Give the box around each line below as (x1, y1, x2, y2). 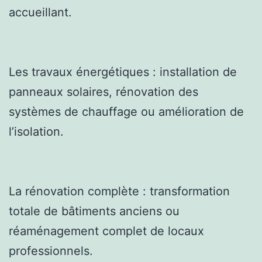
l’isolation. (9, 124, 64, 139)
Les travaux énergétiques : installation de (9, 64, 237, 79)
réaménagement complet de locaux (9, 223, 204, 238)
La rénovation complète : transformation (9, 184, 230, 198)
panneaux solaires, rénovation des (9, 84, 198, 99)
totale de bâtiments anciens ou (9, 204, 180, 218)
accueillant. (9, 5, 72, 19)
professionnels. (9, 243, 93, 258)
